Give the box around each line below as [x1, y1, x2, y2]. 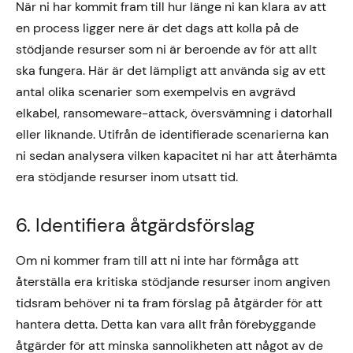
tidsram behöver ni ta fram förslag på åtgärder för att [16, 295, 322, 311]
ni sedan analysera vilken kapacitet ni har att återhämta [16, 147, 337, 164]
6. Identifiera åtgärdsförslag [16, 213, 255, 237]
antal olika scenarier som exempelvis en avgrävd [16, 84, 295, 100]
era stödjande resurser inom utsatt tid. [16, 169, 247, 185]
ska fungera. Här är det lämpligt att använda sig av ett [16, 62, 325, 79]
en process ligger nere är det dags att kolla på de [16, 20, 299, 36]
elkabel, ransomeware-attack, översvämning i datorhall [16, 105, 333, 121]
